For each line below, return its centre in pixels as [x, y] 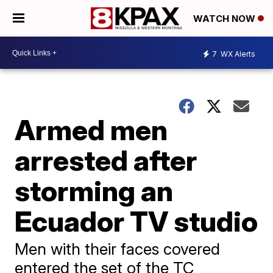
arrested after [106, 160]
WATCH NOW [225, 19]
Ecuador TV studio [136, 221]
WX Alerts [237, 54]
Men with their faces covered [118, 249]
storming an [94, 191]
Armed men [91, 130]
